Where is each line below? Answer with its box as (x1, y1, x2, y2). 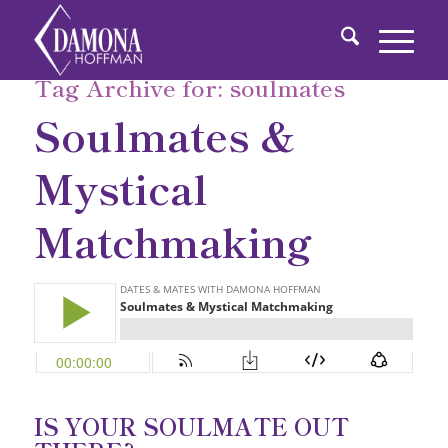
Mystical (33, 157, 208, 217)
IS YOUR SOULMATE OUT (33, 409, 349, 444)
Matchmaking (33, 210, 312, 270)
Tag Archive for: (33, 70, 229, 104)
